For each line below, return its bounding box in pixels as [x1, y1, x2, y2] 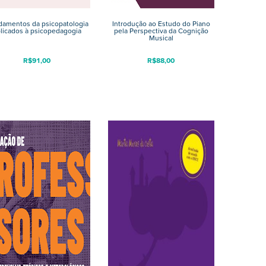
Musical [148, 33, 173, 44]
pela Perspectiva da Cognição [113, 26, 208, 37]
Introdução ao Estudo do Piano [112, 18, 210, 30]
